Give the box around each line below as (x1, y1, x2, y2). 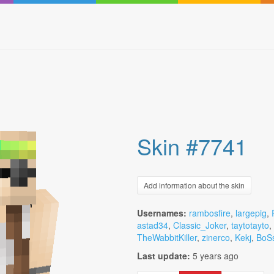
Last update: (137, 250, 190, 262)
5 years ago (193, 250, 239, 262)
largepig (235, 207, 267, 219)
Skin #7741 (137, 130, 247, 161)
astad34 (137, 219, 168, 231)
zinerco (202, 231, 230, 243)
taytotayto (231, 219, 269, 231)
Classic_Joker (173, 219, 226, 231)
